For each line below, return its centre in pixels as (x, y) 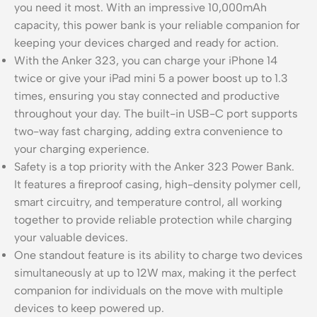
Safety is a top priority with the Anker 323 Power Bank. (154, 166)
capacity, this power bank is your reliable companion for (157, 25)
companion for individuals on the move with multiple (149, 290)
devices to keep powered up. (89, 308)
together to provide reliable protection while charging (153, 219)
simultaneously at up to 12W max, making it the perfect (155, 272)
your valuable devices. (71, 237)
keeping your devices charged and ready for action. (146, 42)
